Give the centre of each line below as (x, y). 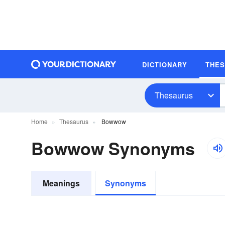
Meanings (61, 183)
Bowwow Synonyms (113, 148)
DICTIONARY (165, 64)
